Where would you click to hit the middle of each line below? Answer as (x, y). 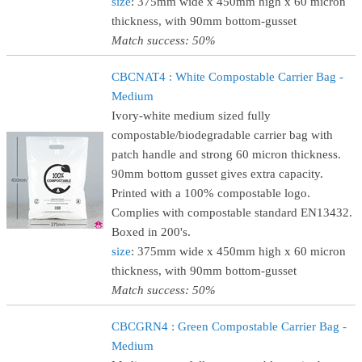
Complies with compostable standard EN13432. (232, 213)
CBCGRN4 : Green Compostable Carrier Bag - (229, 326)
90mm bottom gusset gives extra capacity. (217, 174)
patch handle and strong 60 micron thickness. (226, 154)
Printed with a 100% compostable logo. (211, 193)
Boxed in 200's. (151, 232)
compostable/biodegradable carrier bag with (222, 135)
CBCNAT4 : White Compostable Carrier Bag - (227, 77)
